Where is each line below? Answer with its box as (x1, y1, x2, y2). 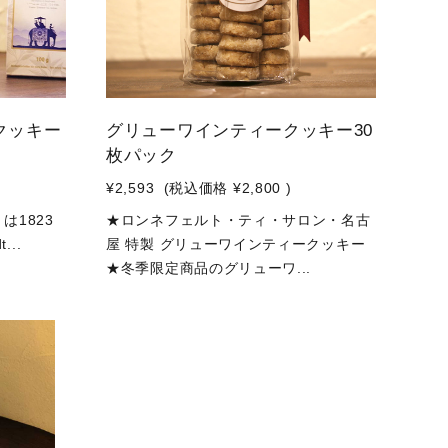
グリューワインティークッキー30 (106, 121, 374, 140)
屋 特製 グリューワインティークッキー (106, 236, 366, 252)
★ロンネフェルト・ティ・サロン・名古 (106, 212, 371, 228)
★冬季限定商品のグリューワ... (106, 260, 312, 276)
